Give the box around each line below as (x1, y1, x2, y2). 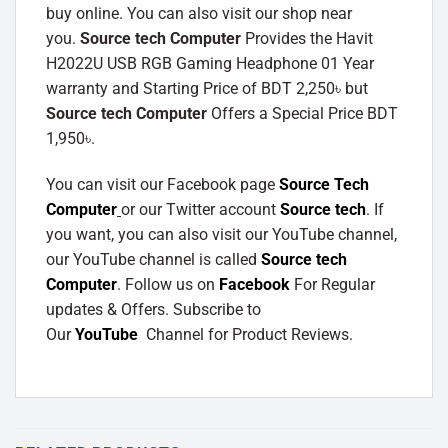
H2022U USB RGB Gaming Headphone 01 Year (46, 53, 374, 73)
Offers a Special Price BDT (207, 103, 398, 123)
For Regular (290, 274, 375, 294)
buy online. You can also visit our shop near (46, 3, 352, 23)
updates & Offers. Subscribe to (46, 299, 261, 319)
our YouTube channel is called (46, 249, 261, 269)
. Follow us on (117, 274, 219, 294)
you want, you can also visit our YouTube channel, (46, 224, 397, 244)
